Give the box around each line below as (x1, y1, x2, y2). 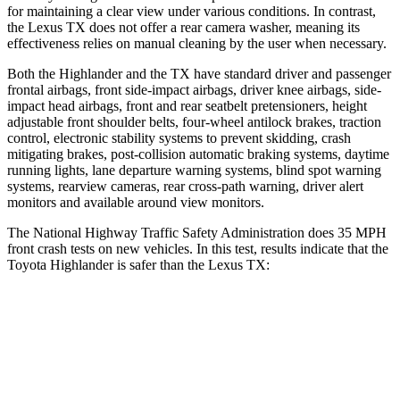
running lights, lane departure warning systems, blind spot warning (7, 162, 381, 178)
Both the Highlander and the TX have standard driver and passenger (7, 65, 391, 81)
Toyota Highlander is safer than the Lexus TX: (7, 256, 270, 272)
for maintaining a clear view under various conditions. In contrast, (7, 3, 376, 19)
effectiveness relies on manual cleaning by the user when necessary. (7, 35, 387, 51)
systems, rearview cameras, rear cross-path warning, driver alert (7, 178, 363, 194)
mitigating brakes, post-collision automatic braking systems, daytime (7, 146, 389, 162)
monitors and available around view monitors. (7, 194, 264, 210)
